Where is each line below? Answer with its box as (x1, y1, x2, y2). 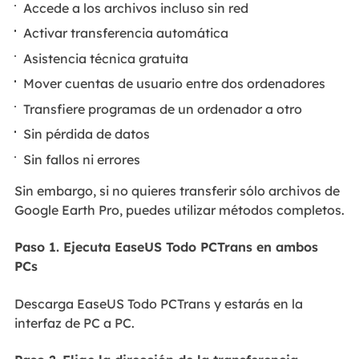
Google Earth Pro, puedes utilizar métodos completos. (14, 201, 345, 218)
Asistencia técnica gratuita (23, 50, 189, 67)
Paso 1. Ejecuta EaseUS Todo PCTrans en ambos (14, 239, 318, 255)
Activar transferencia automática (23, 25, 229, 41)
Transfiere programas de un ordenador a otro (23, 100, 303, 117)
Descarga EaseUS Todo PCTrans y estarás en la (14, 295, 303, 312)
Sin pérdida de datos (23, 126, 151, 142)
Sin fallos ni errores (23, 151, 141, 167)
